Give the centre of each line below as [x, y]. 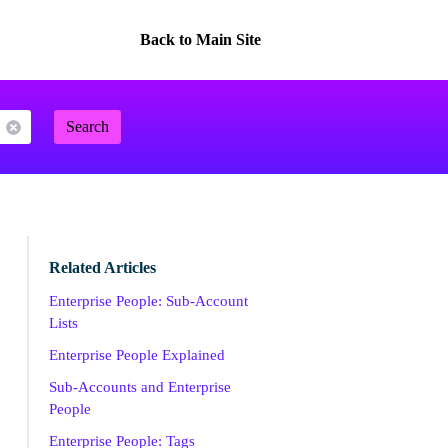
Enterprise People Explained [136, 355]
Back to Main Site [200, 39]
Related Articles [102, 267]
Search [87, 126]
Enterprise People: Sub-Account [148, 301]
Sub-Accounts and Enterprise [139, 387]
